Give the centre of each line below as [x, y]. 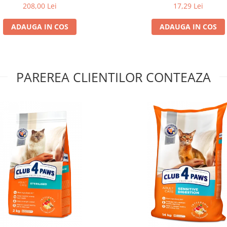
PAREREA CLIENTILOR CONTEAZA [113, 77]
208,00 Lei [40, 6]
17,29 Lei [188, 6]
